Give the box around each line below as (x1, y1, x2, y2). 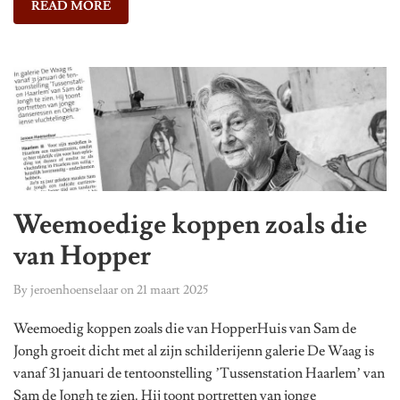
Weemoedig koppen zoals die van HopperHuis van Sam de (13, 319, 356, 337)
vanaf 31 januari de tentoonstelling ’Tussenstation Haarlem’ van (13, 363, 385, 382)
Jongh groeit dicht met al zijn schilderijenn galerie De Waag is (13, 341, 374, 360)
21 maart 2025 (137, 281, 208, 298)
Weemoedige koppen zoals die (13, 206, 367, 242)
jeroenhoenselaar (30, 281, 118, 298)
